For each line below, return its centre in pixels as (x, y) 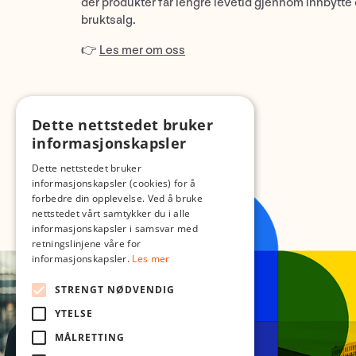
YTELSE (74, 313)
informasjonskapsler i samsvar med (115, 228)
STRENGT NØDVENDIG (115, 290)
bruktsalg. (108, 20)
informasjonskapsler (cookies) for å (114, 183)
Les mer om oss (142, 50)
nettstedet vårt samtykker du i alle (111, 213)
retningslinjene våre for (87, 244)
